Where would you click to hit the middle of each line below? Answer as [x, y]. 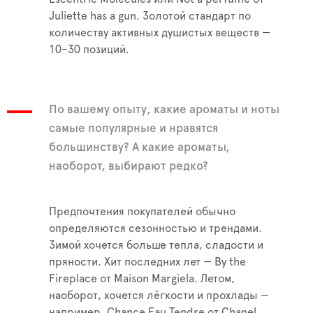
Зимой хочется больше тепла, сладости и [156, 246]
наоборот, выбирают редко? [129, 166]
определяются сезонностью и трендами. [155, 229]
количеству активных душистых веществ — [160, 33]
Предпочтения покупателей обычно [142, 212]
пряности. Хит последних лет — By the [147, 262]
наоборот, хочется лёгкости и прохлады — [159, 296]
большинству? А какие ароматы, [139, 147]
